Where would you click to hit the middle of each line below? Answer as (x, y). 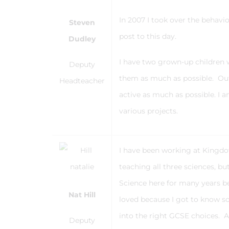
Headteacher (82, 81)
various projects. (150, 111)
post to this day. (149, 36)
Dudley (82, 39)
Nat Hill (82, 195)
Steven (82, 22)
